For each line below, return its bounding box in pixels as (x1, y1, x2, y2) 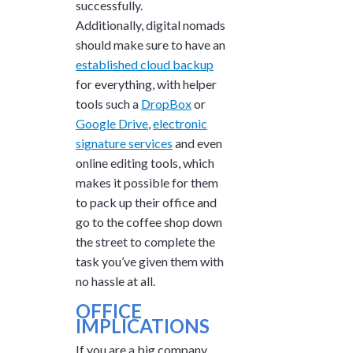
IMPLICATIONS (76, 314, 210, 337)
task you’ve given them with (76, 253, 224, 269)
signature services (76, 135, 173, 150)
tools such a (76, 95, 141, 111)
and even (173, 135, 222, 150)
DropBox (141, 95, 191, 111)
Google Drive (76, 115, 148, 131)
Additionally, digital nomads (76, 17, 225, 32)
